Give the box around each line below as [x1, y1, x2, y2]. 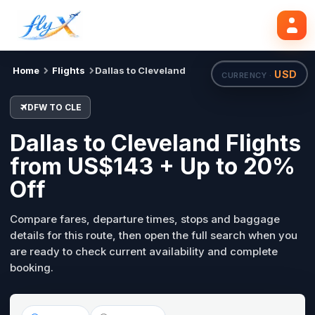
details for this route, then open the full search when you [10, 229, 297, 242]
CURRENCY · [221, 70, 275, 80]
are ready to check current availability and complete [10, 245, 278, 258]
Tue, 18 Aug [71, 15, 120, 27]
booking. [10, 261, 53, 274]
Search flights [227, 15, 294, 27]
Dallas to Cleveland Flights [10, 129, 301, 157]
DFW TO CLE [27, 102, 82, 112]
